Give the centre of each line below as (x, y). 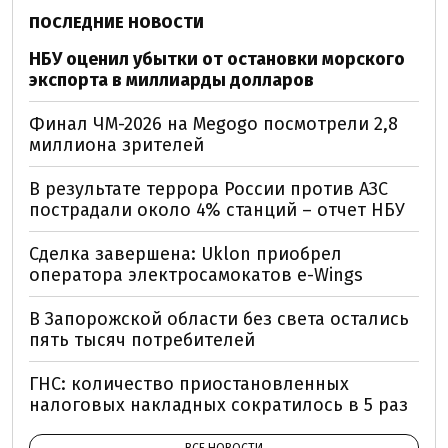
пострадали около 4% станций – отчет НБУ (217, 209)
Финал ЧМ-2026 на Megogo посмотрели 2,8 (213, 123)
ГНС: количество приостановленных (189, 383)
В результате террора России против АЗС (208, 188)
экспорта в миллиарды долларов (171, 79)
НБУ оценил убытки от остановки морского (217, 58)
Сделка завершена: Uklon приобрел (185, 253)
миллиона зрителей (116, 144)
